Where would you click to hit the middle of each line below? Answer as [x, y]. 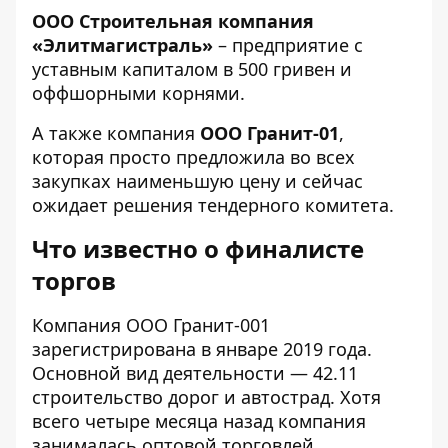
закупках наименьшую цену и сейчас [197, 181]
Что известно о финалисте [198, 248]
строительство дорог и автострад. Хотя [206, 397]
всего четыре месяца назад [155, 421]
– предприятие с [288, 45]
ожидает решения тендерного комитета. [213, 205]
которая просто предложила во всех [193, 157]
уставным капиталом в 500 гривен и [192, 69]
